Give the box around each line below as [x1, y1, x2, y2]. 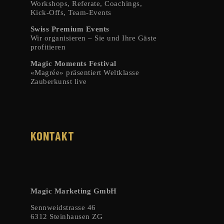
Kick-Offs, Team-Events [30, 8, 111, 17]
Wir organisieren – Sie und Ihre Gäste [30, 34, 157, 42]
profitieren [30, 43, 66, 51]
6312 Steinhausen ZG [30, 212, 103, 220]
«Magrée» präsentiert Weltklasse [30, 68, 139, 77]
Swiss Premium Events [30, 25, 109, 33]
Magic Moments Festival [30, 59, 116, 68]
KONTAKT [30, 128, 74, 143]
